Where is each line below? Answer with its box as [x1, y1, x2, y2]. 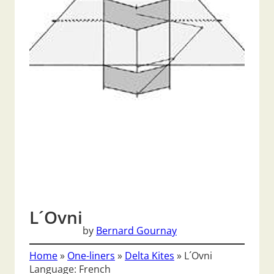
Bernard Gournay [96, 223, 177, 237]
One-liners [67, 249, 115, 263]
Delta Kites [125, 249, 174, 263]
